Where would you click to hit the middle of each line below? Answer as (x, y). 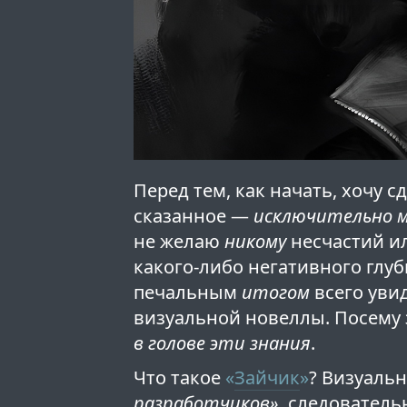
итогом (276, 293)
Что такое (180, 378)
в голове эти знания (223, 343)
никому (256, 242)
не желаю (179, 242)
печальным (188, 293)
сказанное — (194, 216)
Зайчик (268, 378)
